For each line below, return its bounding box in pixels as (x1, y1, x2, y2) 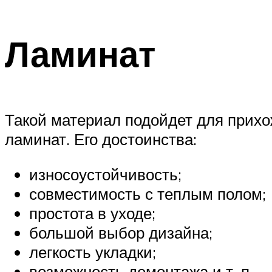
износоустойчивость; (29, 164, 182, 184)
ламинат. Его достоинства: (5, 129, 197, 149)
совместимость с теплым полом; (29, 183, 266, 203)
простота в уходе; (29, 203, 155, 223)
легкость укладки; (29, 242, 156, 262)
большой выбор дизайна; (29, 222, 212, 242)
